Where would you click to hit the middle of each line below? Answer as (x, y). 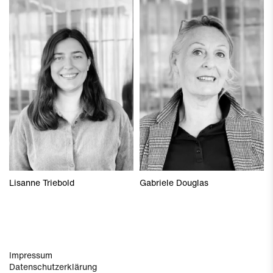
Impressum (31, 255)
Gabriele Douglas (174, 183)
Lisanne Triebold (42, 183)
